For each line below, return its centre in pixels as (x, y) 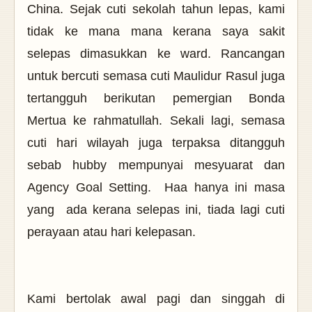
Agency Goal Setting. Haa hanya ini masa (156, 188)
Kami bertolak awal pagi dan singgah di (156, 299)
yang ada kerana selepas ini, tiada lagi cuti (156, 210)
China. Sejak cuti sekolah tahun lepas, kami (156, 9)
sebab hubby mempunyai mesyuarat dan (156, 165)
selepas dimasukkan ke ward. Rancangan (156, 54)
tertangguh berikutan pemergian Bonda (156, 99)
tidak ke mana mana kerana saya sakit (156, 32)
